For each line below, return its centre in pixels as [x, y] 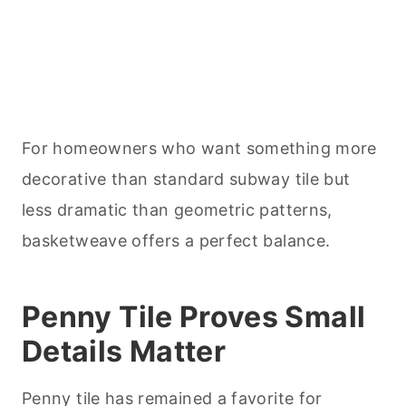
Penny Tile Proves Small [194, 317]
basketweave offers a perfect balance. [176, 241]
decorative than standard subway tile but [186, 179]
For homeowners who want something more [199, 149]
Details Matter [124, 352]
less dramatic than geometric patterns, [177, 210]
